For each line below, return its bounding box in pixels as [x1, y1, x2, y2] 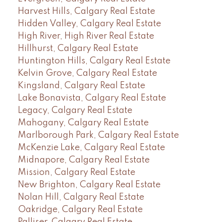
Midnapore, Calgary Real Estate [17, 155, 150, 165]
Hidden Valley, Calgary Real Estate [17, 19, 161, 28]
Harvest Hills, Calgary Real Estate [17, 6, 155, 16]
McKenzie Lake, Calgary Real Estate [17, 143, 165, 152]
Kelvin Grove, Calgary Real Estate [17, 68, 157, 78]
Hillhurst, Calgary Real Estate [17, 44, 138, 53]
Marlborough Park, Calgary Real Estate [17, 130, 179, 140]
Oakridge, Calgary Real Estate [17, 205, 143, 214]
